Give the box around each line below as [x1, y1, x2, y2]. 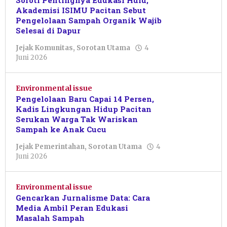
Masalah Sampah [16, 213, 85, 223]
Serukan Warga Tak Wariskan [16, 114, 138, 125]
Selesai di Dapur [16, 25, 81, 36]
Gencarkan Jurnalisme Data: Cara [16, 193, 150, 203]
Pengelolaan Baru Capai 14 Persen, [16, 94, 154, 104]
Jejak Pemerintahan [16, 142, 85, 152]
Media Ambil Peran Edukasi [16, 203, 128, 213]
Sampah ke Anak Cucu [16, 124, 106, 135]
